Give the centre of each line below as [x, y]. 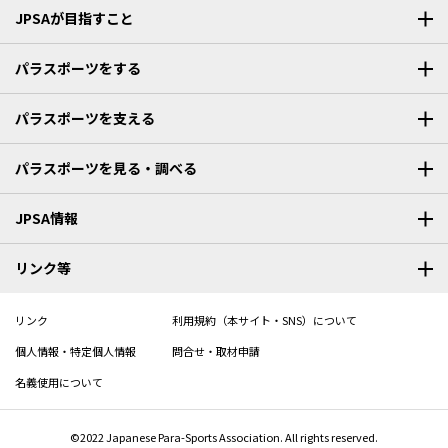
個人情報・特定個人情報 [75, 351]
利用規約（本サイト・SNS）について [264, 320]
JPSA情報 [46, 218]
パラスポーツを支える [85, 118]
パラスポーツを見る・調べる [106, 168]
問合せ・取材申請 [216, 351]
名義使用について [59, 382]
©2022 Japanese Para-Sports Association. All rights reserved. [224, 437]
